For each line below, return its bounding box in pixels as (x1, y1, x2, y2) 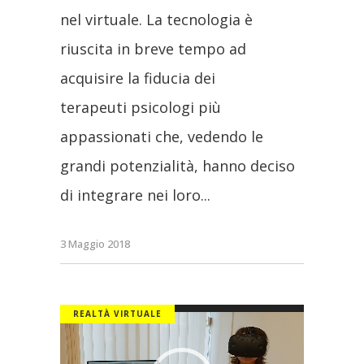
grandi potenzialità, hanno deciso (60, 156, 295, 176)
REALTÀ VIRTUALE (73, 308, 162, 320)
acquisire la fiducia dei (60, 68, 215, 89)
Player (59, 338, 102, 358)
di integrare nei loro (60, 185, 201, 206)
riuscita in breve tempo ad (60, 39, 246, 59)
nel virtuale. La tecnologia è (60, 10, 253, 30)
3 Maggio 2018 (60, 236, 130, 252)
